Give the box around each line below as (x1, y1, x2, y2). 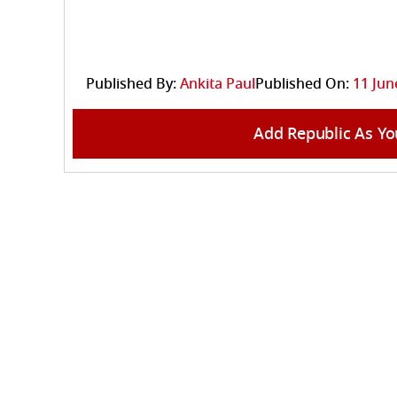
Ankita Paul (180, 73, 255, 95)
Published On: (255, 73, 349, 95)
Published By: (86, 73, 176, 95)
